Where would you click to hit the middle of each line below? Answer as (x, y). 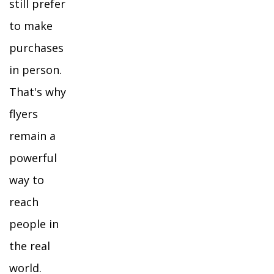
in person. (35, 70)
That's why (38, 92)
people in (34, 224)
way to (27, 180)
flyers (24, 114)
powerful (33, 158)
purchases (36, 48)
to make (31, 26)
